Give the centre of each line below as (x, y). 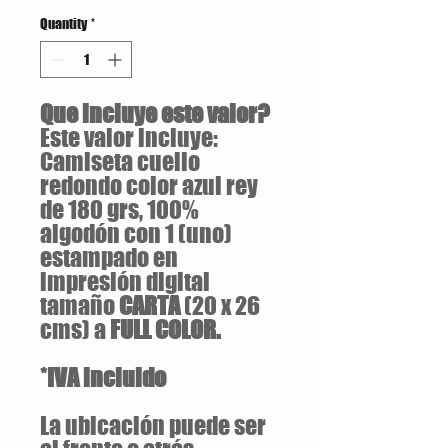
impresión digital (125, 281)
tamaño (79, 305)
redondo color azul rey (149, 185)
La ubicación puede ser (153, 425)
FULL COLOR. (165, 329)
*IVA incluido (103, 377)
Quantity (63, 23)
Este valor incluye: (129, 137)
